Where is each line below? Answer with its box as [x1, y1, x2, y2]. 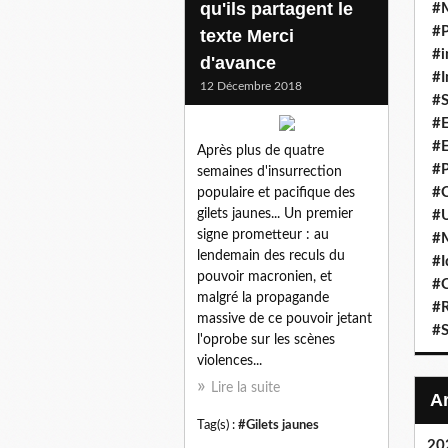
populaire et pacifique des [197, 185, 355, 200]
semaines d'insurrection [197, 164, 342, 179]
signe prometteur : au [197, 227, 329, 242]
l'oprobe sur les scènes [197, 332, 335, 347]
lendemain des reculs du [197, 248, 345, 263]
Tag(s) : [197, 418, 238, 431]
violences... [197, 353, 262, 368]
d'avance [200, 52, 276, 73]
